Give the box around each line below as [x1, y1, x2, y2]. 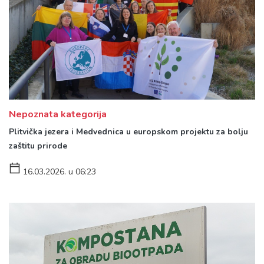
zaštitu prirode [9, 140, 67, 152]
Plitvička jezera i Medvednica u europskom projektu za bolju [9, 126, 248, 138]
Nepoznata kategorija [9, 108, 107, 121]
